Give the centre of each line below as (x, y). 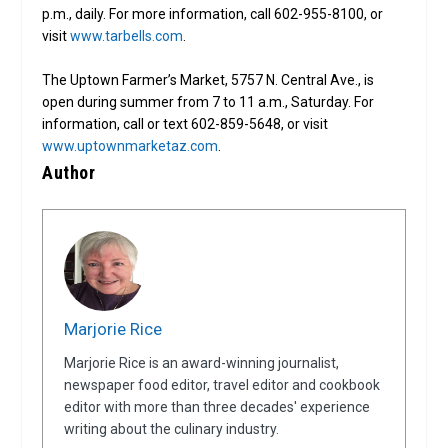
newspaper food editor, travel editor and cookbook (222, 384)
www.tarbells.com (127, 35)
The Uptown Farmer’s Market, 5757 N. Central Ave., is (208, 79)
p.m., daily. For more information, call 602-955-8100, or (213, 13)
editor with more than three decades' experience (217, 406)
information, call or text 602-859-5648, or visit (185, 123)
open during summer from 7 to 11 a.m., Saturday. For (208, 101)
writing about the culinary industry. (172, 428)
